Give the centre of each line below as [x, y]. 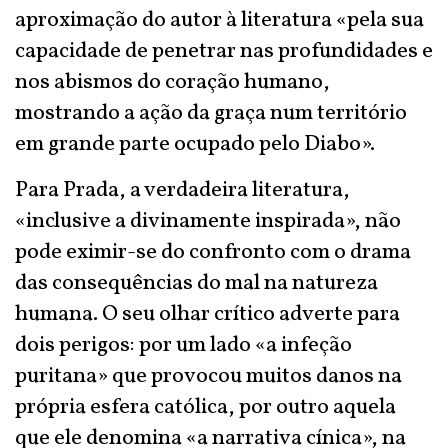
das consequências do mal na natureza [196, 283]
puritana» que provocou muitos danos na [208, 376]
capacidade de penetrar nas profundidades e [224, 51]
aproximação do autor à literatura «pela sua [219, 20]
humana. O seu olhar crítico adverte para [207, 314]
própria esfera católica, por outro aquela [205, 407]
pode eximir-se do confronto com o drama [213, 252]
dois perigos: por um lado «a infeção [183, 345]
